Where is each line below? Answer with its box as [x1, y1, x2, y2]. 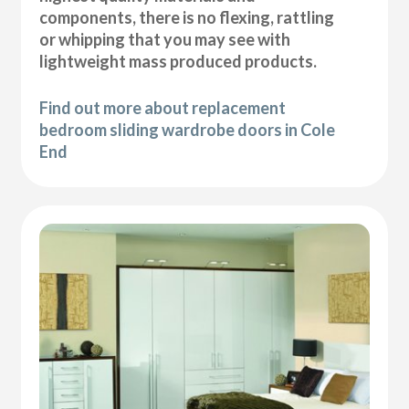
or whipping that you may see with [39, 28, 291, 49]
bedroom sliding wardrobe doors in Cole [39, 119, 336, 140]
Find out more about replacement [39, 97, 287, 118]
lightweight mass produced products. [39, 50, 318, 71]
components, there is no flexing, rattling [39, 6, 335, 27]
